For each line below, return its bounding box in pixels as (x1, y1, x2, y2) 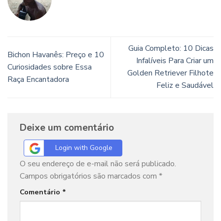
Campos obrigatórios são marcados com (20, 171, 159, 182)
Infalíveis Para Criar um (136, 55, 214, 67)
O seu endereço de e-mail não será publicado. (20, 158, 176, 170)
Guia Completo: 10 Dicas (128, 43, 214, 54)
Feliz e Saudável (156, 80, 214, 91)
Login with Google (55, 143, 112, 153)
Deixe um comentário (20, 121, 116, 134)
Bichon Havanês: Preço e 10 (7, 49, 104, 60)
